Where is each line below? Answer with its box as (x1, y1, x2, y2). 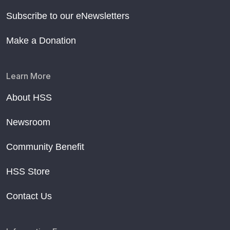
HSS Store (6, 166, 50, 177)
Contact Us (6, 190, 52, 201)
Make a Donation (6, 35, 76, 46)
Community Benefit (6, 141, 84, 152)
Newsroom (6, 117, 50, 127)
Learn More (6, 70, 51, 81)
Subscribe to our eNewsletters (6, 10, 129, 21)
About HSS (6, 92, 52, 103)
